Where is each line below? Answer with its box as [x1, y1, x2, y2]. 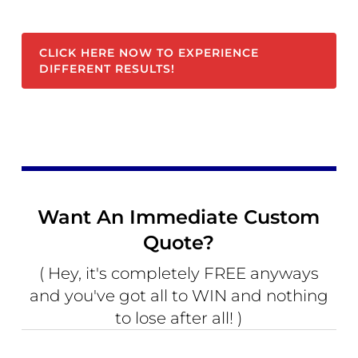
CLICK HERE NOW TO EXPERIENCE [39, 46, 260, 61]
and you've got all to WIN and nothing [29, 286, 328, 306]
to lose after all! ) [115, 308, 243, 328]
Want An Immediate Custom [38, 205, 320, 229]
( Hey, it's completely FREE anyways [38, 264, 319, 284]
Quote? [143, 231, 215, 255]
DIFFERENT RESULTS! [39, 62, 176, 77]
